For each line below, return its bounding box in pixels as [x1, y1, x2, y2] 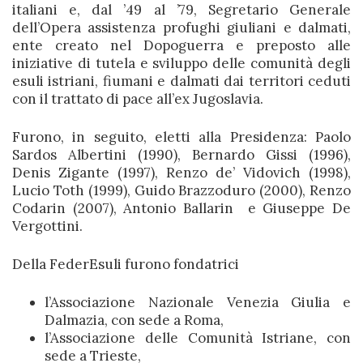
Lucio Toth [12, 181, 84, 199]
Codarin [12, 199, 66, 217]
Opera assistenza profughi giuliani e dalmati [40, 19, 348, 36]
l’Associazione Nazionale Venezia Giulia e [45, 293, 351, 311]
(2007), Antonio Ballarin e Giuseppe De [66, 199, 351, 217]
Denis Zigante [12, 164, 109, 181]
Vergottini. [12, 217, 83, 235]
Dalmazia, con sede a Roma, [45, 311, 224, 329]
